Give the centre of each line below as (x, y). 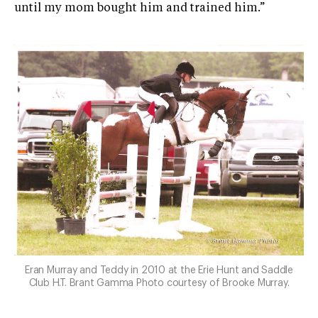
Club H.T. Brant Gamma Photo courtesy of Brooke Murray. (159, 283)
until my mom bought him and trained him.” (139, 8)
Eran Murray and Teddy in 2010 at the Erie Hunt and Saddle (159, 270)
